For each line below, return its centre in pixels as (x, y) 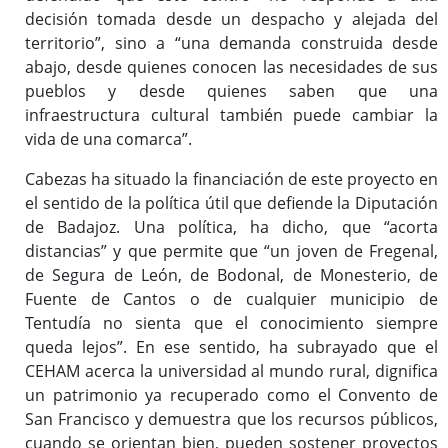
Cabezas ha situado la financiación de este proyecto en (231, 179)
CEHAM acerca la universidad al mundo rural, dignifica (231, 371)
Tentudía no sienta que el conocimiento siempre (231, 323)
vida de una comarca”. (108, 139)
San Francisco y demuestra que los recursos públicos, (231, 419)
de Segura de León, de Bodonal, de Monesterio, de (231, 275)
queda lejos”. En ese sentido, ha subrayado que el (231, 347)
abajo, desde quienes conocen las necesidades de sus (231, 67)
